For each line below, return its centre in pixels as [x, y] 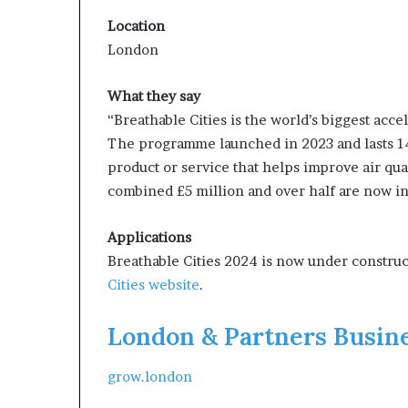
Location [136, 25]
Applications [149, 237]
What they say [154, 96]
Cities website [153, 284]
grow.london [150, 377]
